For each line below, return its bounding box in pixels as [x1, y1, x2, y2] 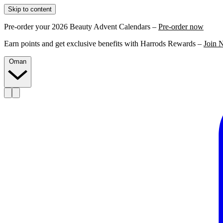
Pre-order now [158, 22, 204, 31]
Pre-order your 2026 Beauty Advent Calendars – [4, 22, 158, 31]
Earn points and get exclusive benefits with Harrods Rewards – [4, 39, 204, 48]
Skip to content [8, 5, 52, 13]
